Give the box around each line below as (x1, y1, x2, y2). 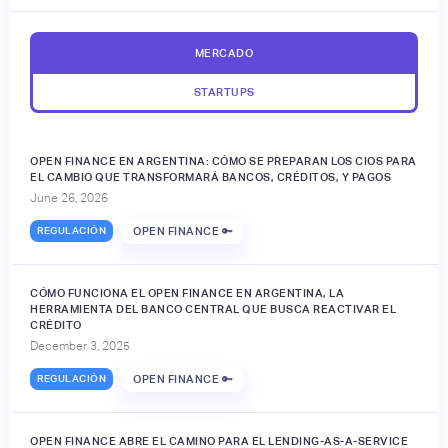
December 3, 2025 (30, 338, 130, 353)
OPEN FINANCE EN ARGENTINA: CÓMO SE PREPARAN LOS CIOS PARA (30, 154, 417, 167)
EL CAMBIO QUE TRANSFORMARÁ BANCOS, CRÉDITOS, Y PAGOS (30, 170, 391, 183)
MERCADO (194, 46, 254, 59)
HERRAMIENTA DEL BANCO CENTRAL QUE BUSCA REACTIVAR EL (30, 302, 396, 315)
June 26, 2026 (30, 190, 108, 205)
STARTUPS (193, 85, 255, 98)
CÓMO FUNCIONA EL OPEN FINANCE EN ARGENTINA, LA (30, 286, 344, 299)
